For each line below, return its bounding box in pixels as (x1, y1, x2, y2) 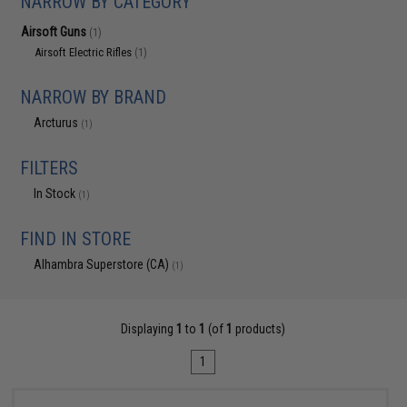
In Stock (34, 186, 79, 201)
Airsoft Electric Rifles (35, 45, 135, 59)
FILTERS (20, 157, 79, 179)
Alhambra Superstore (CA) (34, 257, 173, 272)
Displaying (121, 322, 177, 336)
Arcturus (34, 115, 82, 130)
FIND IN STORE (20, 228, 132, 250)
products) (233, 322, 286, 336)
